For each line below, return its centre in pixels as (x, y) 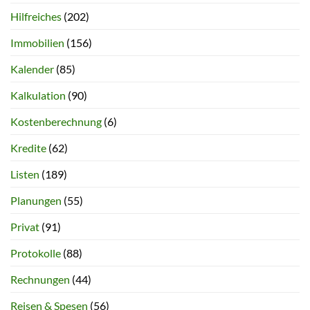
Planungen (36, 200)
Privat (25, 226)
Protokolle (36, 253)
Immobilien (37, 42)
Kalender (32, 69)
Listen (25, 174)
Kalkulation (38, 95)
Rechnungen (40, 279)
